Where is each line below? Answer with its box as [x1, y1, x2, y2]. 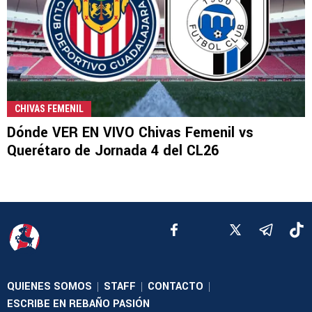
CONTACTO [148, 279, 203, 294]
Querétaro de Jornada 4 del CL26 [7, 140, 219, 161]
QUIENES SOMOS [7, 279, 92, 294]
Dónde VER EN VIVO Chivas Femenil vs [7, 122, 253, 143]
